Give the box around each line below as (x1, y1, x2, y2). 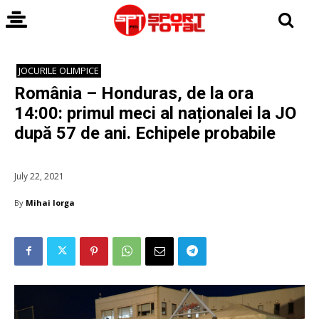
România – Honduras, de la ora (14, 83, 253, 103)
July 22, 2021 (14, 169, 64, 182)
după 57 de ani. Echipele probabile (14, 123, 276, 143)
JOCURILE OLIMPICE (19, 64, 99, 77)
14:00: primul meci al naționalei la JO (14, 103, 296, 123)
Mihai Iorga (26, 197, 75, 208)
